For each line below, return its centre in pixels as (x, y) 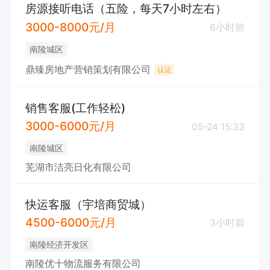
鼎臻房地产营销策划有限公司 (88, 70)
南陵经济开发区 (59, 244)
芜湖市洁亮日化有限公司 (78, 168)
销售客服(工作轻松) (75, 108)
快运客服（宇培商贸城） (88, 204)
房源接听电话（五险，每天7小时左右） (126, 9)
